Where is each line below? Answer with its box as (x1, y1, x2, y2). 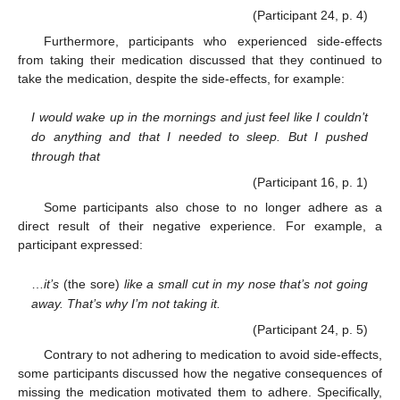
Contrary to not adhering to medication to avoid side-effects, (43, 347, 382, 362)
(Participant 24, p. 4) (252, 8, 368, 23)
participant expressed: (18, 237, 143, 253)
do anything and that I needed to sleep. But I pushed (31, 129, 368, 145)
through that (31, 149, 101, 164)
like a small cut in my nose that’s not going (119, 277, 368, 292)
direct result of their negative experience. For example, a (18, 219, 382, 234)
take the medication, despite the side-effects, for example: (18, 71, 345, 86)
